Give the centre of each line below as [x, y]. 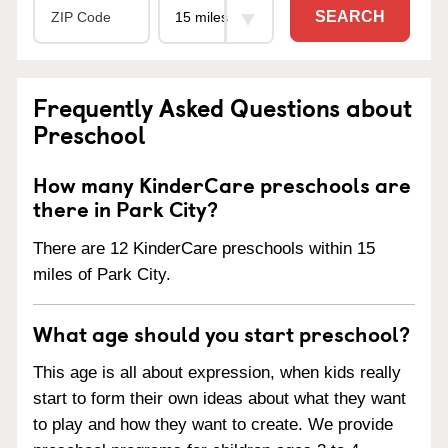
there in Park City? [125, 207]
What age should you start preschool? [221, 332]
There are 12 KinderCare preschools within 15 [204, 248]
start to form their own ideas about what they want [219, 399]
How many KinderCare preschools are [222, 183]
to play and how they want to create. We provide [213, 425]
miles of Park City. [102, 274]
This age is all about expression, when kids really [217, 373]
